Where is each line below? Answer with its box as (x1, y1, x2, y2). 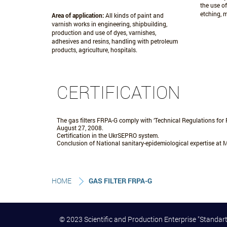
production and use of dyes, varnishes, (52, 28, 156, 36)
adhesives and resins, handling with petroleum (52, 37, 178, 45)
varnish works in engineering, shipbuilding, (52, 20, 167, 28)
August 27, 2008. (57, 124, 103, 132)
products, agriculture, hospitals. (52, 46, 137, 54)
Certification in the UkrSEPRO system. (57, 131, 159, 139)
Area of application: (52, 11, 104, 19)
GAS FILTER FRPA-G (89, 176, 152, 185)
